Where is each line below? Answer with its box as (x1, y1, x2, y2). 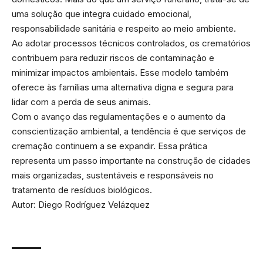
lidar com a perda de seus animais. (12, 96, 151, 108)
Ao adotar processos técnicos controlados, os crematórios (12, 38, 251, 49)
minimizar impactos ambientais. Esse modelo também (12, 67, 228, 79)
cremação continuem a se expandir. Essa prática (12, 140, 207, 152)
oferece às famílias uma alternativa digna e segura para (12, 82, 234, 93)
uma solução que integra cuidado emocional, (12, 8, 191, 20)
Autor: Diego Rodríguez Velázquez (12, 199, 150, 211)
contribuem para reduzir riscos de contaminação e (12, 52, 214, 64)
